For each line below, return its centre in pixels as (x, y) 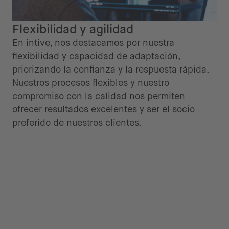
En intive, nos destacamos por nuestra (93, 43)
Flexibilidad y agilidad (73, 29)
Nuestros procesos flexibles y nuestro (91, 83)
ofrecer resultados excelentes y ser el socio (104, 109)
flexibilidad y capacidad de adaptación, (96, 56)
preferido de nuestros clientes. (77, 123)
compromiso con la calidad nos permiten (99, 96)
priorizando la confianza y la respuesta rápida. (110, 70)
